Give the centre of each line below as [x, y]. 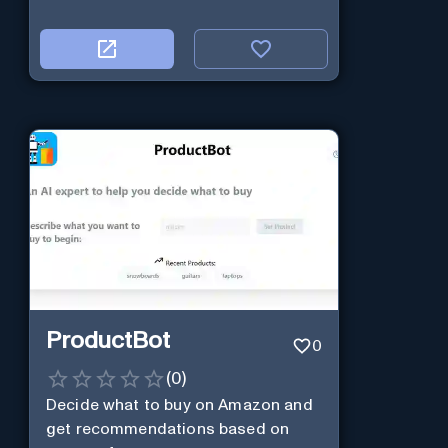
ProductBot [107, 340]
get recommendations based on [167, 429]
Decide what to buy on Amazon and [179, 405]
